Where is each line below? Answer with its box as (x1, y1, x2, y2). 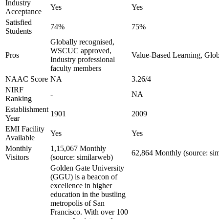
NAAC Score (5, 75, 48, 83)
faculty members (50, 64, 101, 72)
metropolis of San (50, 199, 105, 207)
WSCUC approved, (50, 46, 111, 55)
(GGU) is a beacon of (50, 173, 117, 181)
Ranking (5, 94, 32, 103)
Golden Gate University (50, 164, 124, 172)
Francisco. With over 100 (50, 208, 128, 216)
